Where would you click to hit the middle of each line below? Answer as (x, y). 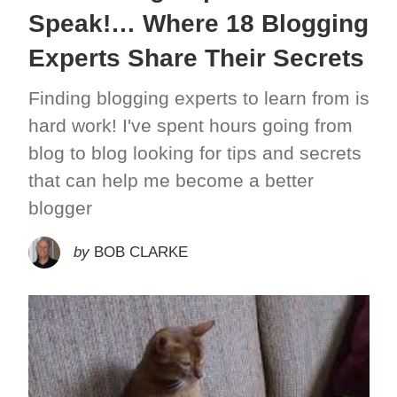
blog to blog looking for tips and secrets (195, 152)
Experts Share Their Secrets (196, 58)
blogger (60, 207)
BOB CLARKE (140, 252)
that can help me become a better (171, 180)
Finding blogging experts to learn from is (198, 97)
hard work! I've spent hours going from (190, 125)
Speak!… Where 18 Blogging (198, 23)
